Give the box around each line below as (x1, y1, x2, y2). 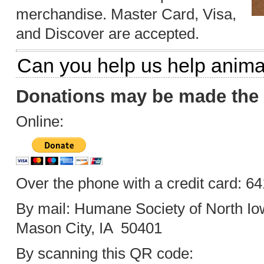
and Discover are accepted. (16, 25, 199, 42)
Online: (16, 113, 64, 130)
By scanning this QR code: (16, 245, 193, 262)
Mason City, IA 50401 (16, 220, 162, 236)
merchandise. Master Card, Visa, (16, 6, 236, 22)
